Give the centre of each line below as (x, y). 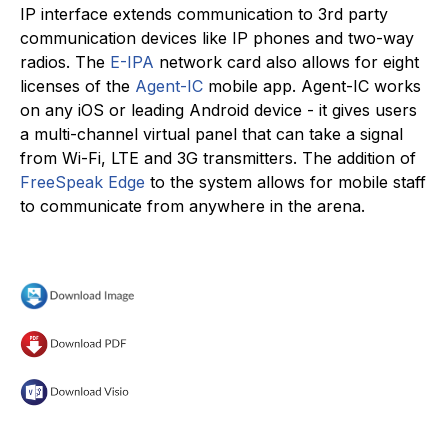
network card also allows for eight (286, 61)
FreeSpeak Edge (82, 181)
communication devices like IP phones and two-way (217, 37)
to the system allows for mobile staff (285, 181)
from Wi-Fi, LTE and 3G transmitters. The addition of (218, 157)
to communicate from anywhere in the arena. (192, 205)
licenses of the (77, 85)
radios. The (65, 61)
